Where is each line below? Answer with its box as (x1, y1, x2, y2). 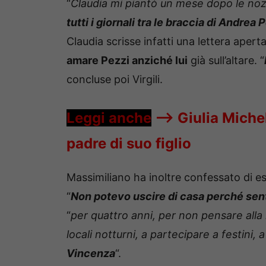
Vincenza (66, 247, 115, 260)
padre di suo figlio (66, 135, 191, 153)
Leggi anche (66, 109, 151, 127)
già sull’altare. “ (188, 54, 264, 67)
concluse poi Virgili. (66, 73, 163, 86)
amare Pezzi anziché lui (66, 54, 188, 67)
